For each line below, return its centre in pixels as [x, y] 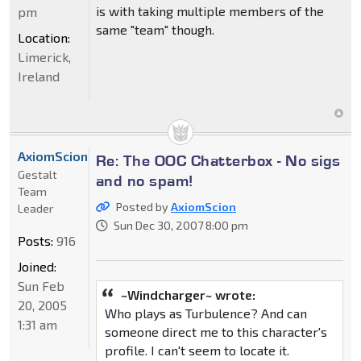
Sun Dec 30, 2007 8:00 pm [180, 225]
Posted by [143, 206]
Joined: [37, 266]
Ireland [39, 76]
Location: [44, 37]
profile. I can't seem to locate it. [197, 350]
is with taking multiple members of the [210, 10]
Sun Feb [41, 285]
